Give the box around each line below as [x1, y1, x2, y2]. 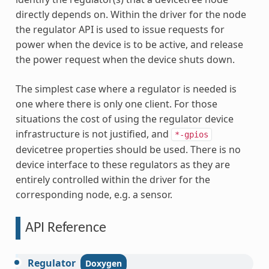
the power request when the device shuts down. [15, 52, 235, 66]
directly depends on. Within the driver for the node [15, 7, 246, 21]
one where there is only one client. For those [15, 97, 217, 110]
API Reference [25, 220, 106, 235]
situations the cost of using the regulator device [15, 112, 234, 125]
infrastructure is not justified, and [15, 127, 171, 141]
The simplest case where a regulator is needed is [15, 82, 237, 95]
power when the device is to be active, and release [15, 37, 243, 51]
